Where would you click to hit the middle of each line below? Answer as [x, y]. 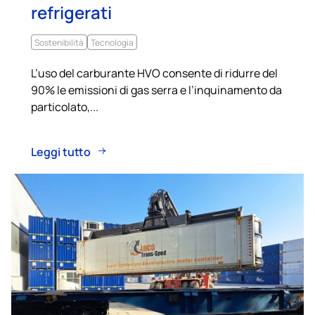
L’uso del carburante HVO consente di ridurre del [154, 72]
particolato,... [65, 106]
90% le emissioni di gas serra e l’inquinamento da [156, 89]
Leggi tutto [61, 151]
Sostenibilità [59, 42]
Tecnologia [112, 42]
